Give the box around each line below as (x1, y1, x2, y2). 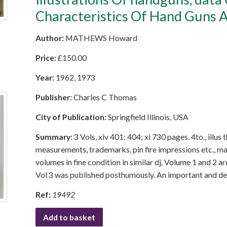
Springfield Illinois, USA (108, 112, 188, 122)
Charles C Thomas (73, 92, 137, 102)
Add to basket (43, 212, 95, 222)
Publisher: (35, 92, 73, 102)
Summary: (35, 132, 74, 141)
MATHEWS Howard (65, 33, 137, 43)
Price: (35, 53, 58, 62)
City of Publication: (35, 112, 108, 122)
